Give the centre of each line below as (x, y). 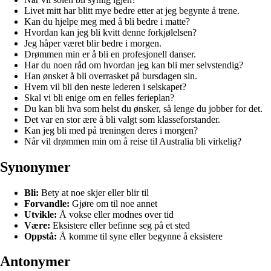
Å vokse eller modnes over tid (115, 214)
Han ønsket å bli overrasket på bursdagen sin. (111, 76)
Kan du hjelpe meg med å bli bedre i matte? (107, 21)
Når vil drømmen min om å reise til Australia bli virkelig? (133, 141)
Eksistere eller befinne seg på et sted (120, 225)
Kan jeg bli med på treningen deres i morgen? (111, 130)
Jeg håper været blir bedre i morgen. (93, 43)
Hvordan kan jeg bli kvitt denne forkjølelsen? (110, 32)
